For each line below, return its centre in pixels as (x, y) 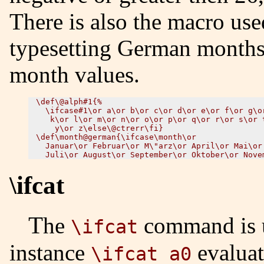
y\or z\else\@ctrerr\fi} (100, 128)
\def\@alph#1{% (69, 101)
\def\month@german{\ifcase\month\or (116, 137)
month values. (75, 74)
